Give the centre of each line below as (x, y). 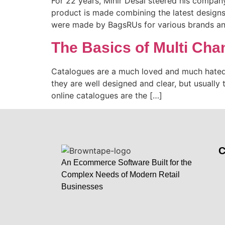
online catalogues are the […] (107, 96)
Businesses (82, 187)
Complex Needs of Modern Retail (121, 175)
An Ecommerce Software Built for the (127, 163)
